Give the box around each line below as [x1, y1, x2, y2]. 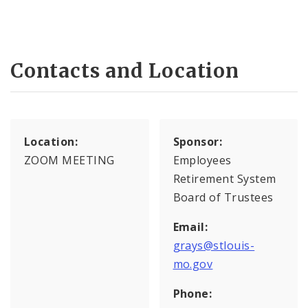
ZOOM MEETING [24, 153, 115, 168]
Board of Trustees [173, 190, 274, 206]
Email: [173, 219, 208, 235]
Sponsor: [173, 134, 223, 150]
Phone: [173, 286, 212, 302]
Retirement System [173, 171, 276, 187]
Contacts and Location [10, 58, 239, 84]
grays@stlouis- [173, 238, 255, 254]
